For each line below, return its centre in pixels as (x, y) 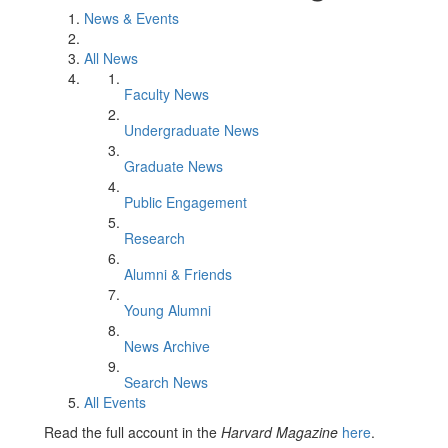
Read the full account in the (132, 432)
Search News (166, 382)
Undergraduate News (191, 130)
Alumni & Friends (178, 274)
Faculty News (166, 94)
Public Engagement (185, 202)
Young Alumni (167, 310)
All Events (115, 402)
